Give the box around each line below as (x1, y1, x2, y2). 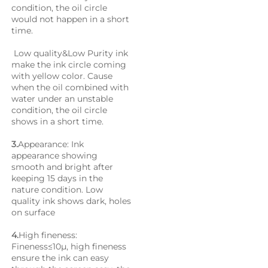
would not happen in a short (11, 14, 129, 25)
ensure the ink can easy (11, 252, 109, 264)
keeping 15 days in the (11, 173, 103, 184)
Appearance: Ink (18, 139, 84, 150)
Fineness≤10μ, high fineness (11, 241, 126, 252)
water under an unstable (11, 93, 113, 105)
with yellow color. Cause (11, 71, 112, 82)
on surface (11, 207, 55, 218)
